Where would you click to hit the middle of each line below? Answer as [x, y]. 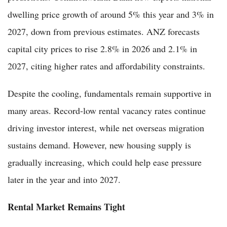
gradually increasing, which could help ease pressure [105, 162]
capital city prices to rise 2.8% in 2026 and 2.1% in [102, 48]
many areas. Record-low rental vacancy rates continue [107, 110]
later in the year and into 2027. [64, 179]
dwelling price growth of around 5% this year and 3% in [111, 14]
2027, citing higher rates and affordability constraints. [106, 66]
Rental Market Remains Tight [66, 206]
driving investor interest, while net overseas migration [106, 127]
